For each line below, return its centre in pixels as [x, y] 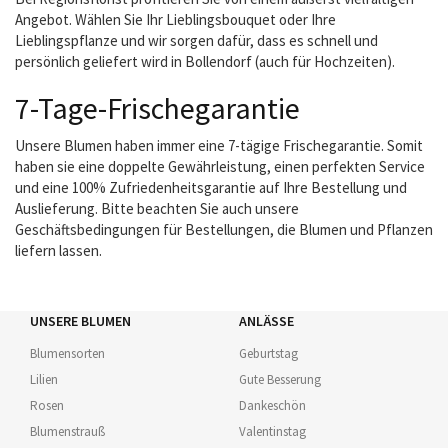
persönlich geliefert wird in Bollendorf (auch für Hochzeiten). [205, 61]
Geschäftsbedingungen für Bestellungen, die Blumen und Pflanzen [224, 229]
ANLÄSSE [266, 321]
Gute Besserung [280, 379]
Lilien [44, 379]
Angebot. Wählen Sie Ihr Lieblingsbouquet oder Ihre [175, 19]
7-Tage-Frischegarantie [157, 108]
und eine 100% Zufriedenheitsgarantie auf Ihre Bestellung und [211, 187]
